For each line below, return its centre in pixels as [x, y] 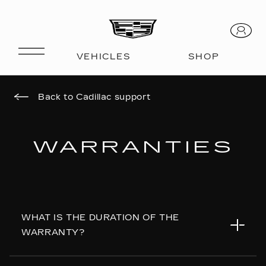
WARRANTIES [133, 147]
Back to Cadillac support [95, 97]
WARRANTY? [53, 232]
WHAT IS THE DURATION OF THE [101, 218]
